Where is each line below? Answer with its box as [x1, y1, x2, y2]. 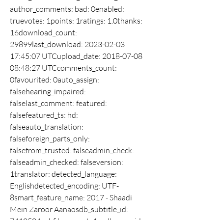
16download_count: [10, 27, 77, 37]
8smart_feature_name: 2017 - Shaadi [10, 192, 132, 202]
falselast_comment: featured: [10, 98, 107, 108]
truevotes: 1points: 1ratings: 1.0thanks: [10, 16, 142, 26]
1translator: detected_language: [10, 169, 117, 179]
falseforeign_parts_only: [10, 134, 90, 143]
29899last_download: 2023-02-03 [10, 39, 125, 49]
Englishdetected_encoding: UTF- [10, 181, 119, 191]
